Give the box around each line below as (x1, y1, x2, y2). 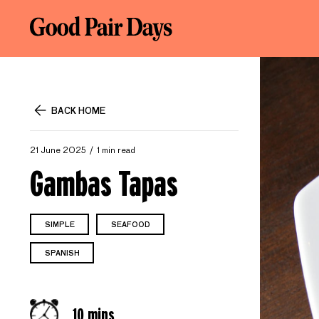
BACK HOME (51, 107, 105, 116)
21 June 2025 (30, 147, 86, 155)
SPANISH (44, 250, 80, 257)
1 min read (97, 147, 135, 155)
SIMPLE (44, 221, 75, 229)
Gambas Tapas (30, 164, 178, 203)
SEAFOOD (110, 221, 150, 229)
